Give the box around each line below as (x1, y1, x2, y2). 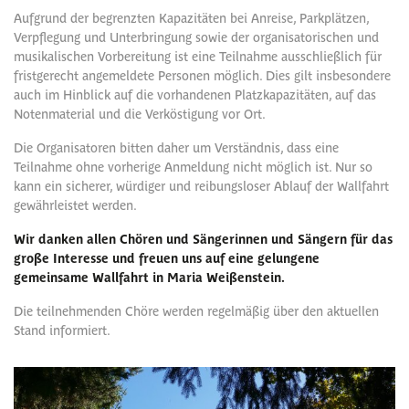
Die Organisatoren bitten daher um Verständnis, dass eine (14, 139, 339, 155)
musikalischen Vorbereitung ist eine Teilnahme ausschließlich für (14, 47, 382, 64)
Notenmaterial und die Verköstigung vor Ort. (14, 105, 266, 121)
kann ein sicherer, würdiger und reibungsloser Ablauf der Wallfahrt (14, 177, 389, 194)
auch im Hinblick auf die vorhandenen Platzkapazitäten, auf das (14, 86, 376, 102)
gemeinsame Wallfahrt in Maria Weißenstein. (14, 268, 285, 285)
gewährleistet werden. (14, 196, 137, 213)
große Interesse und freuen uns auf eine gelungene (14, 249, 320, 266)
